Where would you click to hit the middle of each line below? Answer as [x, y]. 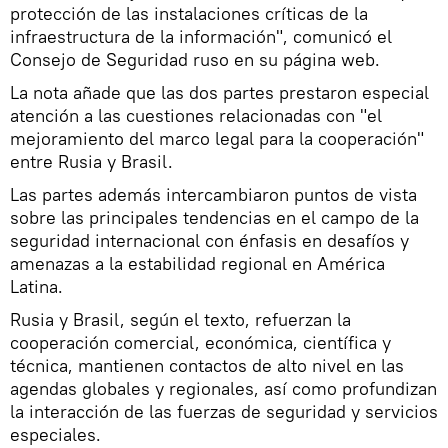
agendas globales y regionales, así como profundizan [223, 388]
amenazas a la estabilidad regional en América [197, 263]
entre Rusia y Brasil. [91, 161]
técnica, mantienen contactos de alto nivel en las [207, 365]
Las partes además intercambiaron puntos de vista [213, 194]
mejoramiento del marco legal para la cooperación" [217, 138]
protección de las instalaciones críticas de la [189, 13]
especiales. [55, 434]
